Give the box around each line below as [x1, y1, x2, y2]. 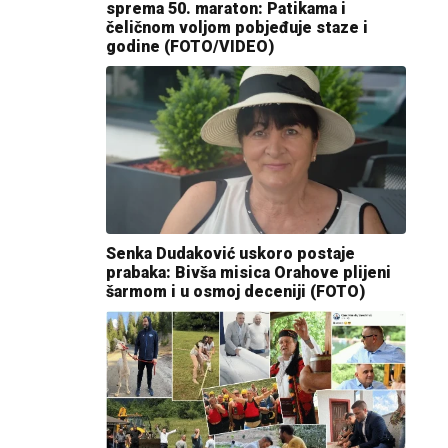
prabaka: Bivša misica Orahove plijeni [106, 263, 391, 283]
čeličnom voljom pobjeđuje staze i [106, 17, 368, 37]
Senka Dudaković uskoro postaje [106, 244, 355, 264]
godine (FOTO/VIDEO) [106, 36, 274, 56]
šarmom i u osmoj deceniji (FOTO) [106, 282, 365, 302]
